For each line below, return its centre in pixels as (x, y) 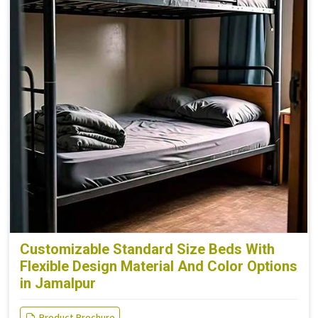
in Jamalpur (58, 284)
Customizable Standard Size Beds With (147, 250)
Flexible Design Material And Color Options (159, 267)
